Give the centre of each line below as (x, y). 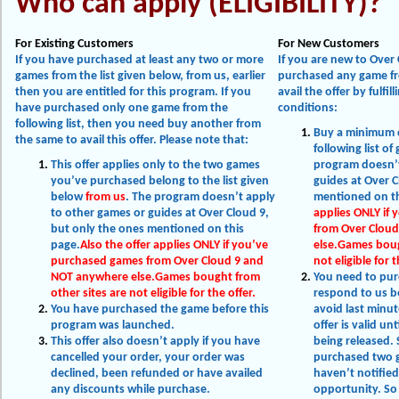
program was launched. (113, 326)
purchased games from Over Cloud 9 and (157, 261)
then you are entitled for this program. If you (133, 92)
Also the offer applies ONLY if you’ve (174, 245)
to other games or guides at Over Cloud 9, (160, 213)
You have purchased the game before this (160, 309)
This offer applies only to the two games (155, 165)
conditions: (308, 108)
